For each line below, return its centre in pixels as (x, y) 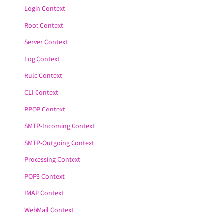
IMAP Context (44, 193)
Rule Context (43, 75)
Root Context (44, 25)
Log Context (42, 59)
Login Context (45, 8)
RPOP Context (45, 109)
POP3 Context (44, 176)
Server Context (46, 42)
